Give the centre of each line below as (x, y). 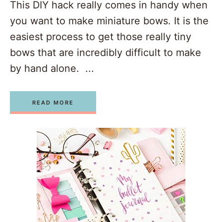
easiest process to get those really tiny (101, 37)
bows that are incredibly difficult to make (106, 53)
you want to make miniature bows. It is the (109, 21)
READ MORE (53, 103)
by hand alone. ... (52, 69)
